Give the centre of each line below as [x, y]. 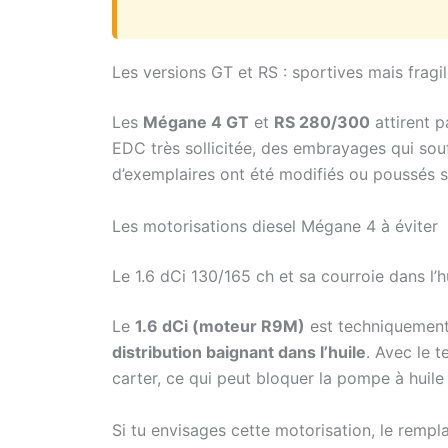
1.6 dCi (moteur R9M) [220, 326]
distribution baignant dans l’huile [239, 352]
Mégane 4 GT [196, 122]
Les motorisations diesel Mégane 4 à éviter [275, 226]
